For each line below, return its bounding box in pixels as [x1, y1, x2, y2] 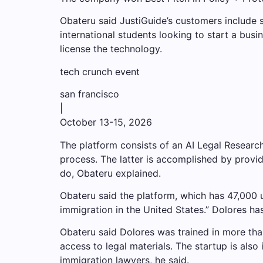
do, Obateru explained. [60, 167, 161, 179]
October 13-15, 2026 [60, 116, 152, 129]
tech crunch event [60, 65, 140, 77]
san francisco [60, 88, 119, 100]
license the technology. [60, 43, 162, 55]
